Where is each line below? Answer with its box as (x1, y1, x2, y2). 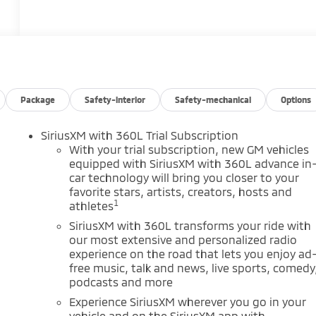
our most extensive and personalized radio (69, 232, 298, 246)
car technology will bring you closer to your (69, 170, 300, 184)
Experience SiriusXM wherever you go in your (69, 294, 307, 308)
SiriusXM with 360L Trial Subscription (41, 128, 239, 142)
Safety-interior (85, 94, 146, 104)
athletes (69, 198, 114, 212)
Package (20, 94, 56, 104)
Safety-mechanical (175, 94, 252, 104)
